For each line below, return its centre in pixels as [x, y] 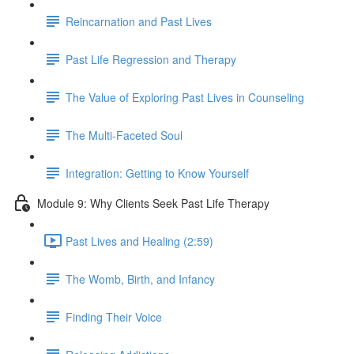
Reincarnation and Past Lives [139, 21]
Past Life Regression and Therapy [151, 59]
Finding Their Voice [114, 316]
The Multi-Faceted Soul [124, 135]
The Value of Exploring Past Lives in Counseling [185, 97]
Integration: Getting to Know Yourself [157, 173]
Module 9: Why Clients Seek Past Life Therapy [153, 203]
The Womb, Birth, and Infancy [140, 279]
